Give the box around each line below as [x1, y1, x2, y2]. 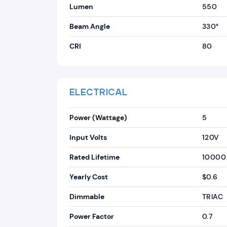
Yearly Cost [69, 172, 108, 181]
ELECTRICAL [69, 88, 128, 97]
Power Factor [69, 212, 114, 221]
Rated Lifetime [69, 153, 120, 162]
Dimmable [69, 192, 104, 201]
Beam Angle [69, 22, 110, 31]
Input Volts [69, 133, 107, 142]
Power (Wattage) [69, 113, 127, 122]
